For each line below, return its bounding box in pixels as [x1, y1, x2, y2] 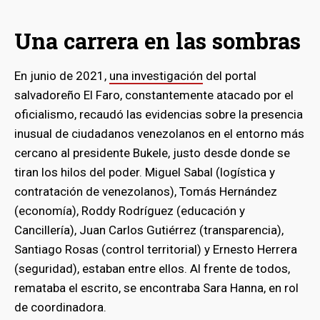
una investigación [109, 68, 203, 83]
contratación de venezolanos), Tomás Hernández [14, 184, 277, 199]
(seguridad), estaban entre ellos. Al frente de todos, [14, 261, 290, 276]
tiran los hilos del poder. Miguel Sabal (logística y [14, 164, 275, 179]
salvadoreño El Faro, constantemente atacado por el [14, 87, 294, 102]
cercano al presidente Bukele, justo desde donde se [14, 145, 290, 160]
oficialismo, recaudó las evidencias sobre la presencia [14, 106, 303, 121]
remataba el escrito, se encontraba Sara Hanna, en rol [14, 280, 299, 295]
